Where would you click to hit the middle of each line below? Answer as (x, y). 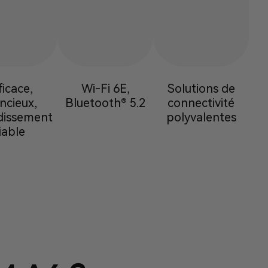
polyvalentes (201, 118)
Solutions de (201, 89)
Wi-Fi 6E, (105, 89)
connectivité (201, 103)
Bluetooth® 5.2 (105, 103)
